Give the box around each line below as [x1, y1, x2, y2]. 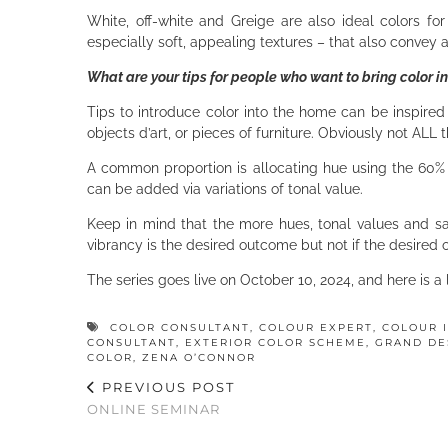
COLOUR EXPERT [259, 320, 373, 334]
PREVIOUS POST [97, 378, 235, 395]
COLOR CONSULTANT [110, 320, 250, 334]
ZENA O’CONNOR [142, 350, 256, 364]
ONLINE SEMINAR [87, 400, 220, 417]
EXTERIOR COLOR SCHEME [185, 335, 366, 349]
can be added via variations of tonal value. [87, 180, 367, 197]
